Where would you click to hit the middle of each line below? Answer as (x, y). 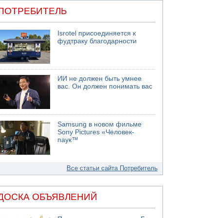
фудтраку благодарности (97, 41)
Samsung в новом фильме (100, 124)
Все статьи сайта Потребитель (112, 168)
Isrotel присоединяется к (97, 33)
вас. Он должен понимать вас (105, 86)
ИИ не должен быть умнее (100, 79)
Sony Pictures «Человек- (96, 132)
